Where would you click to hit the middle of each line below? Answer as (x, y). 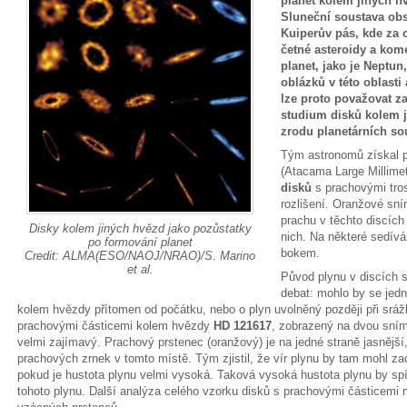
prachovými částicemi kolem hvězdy (115, 326)
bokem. (300, 253)
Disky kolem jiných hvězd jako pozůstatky (140, 228)
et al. (140, 269)
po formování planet (140, 242)
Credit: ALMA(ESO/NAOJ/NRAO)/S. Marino (140, 255)
